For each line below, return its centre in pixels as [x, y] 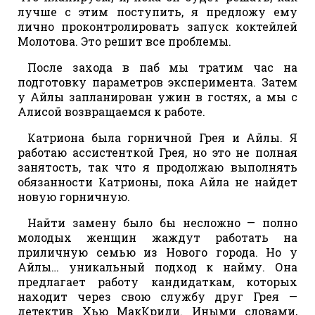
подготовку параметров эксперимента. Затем [157, 82]
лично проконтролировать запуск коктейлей [157, 26]
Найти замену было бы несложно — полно [162, 222]
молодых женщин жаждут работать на [157, 237]
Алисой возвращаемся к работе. [111, 111]
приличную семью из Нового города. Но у [157, 252]
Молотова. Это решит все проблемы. [124, 41]
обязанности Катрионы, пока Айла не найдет [157, 181]
